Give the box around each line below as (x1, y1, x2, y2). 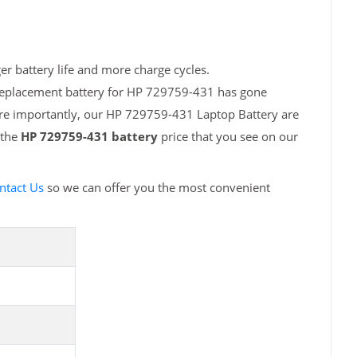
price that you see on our (157, 128, 298, 145)
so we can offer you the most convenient (43, 179, 270, 196)
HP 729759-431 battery (20, 128, 158, 145)
